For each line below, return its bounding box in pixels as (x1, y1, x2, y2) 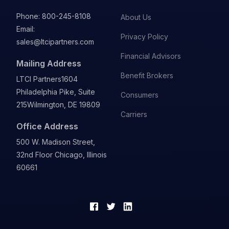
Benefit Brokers (121, 71, 173, 80)
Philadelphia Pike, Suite (16, 87, 95, 96)
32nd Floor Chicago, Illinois (16, 150, 107, 159)
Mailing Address (16, 58, 81, 68)
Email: (16, 25, 35, 33)
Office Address (16, 121, 78, 131)
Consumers (121, 90, 158, 99)
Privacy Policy (121, 32, 168, 41)
